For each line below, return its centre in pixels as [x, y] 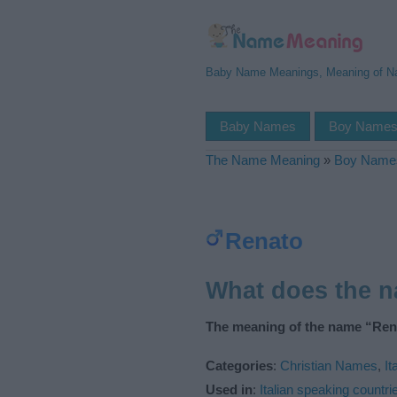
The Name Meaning [263, 160]
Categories [239, 365]
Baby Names [258, 126]
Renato [264, 241]
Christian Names [329, 365]
